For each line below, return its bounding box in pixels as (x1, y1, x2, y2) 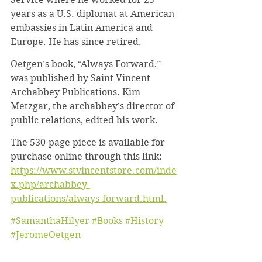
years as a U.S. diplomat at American (11, 8, 177, 19)
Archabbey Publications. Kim (11, 87, 143, 98)
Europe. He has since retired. (11, 36, 142, 47)
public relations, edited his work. (11, 115, 158, 126)
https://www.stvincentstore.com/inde (11, 165, 177, 176)
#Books (92, 215, 123, 226)
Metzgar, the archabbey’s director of (11, 101, 177, 112)
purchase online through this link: (11, 151, 164, 162)
